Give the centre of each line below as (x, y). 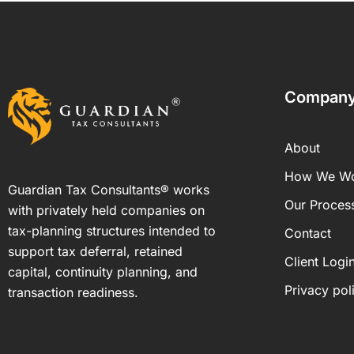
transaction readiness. (73, 293)
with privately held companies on (106, 211)
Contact (308, 233)
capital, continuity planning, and (103, 272)
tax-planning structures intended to (112, 231)
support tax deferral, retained (95, 252)
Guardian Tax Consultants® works (109, 190)
